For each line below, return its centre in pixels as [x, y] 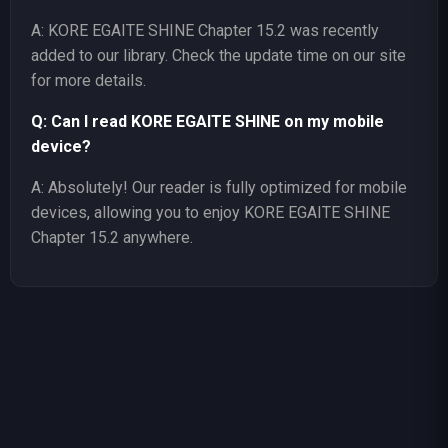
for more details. [88, 81]
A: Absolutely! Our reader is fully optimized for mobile [219, 188]
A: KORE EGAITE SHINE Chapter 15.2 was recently [205, 31]
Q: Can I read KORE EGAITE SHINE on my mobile [207, 122]
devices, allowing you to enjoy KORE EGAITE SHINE [210, 213]
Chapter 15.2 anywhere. [112, 238]
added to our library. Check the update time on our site [218, 56]
